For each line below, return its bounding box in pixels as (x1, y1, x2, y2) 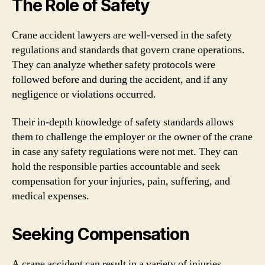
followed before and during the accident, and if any (12, 72, 228, 86)
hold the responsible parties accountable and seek (12, 160, 220, 173)
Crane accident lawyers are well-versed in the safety (12, 28, 232, 42)
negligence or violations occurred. (12, 87, 156, 101)
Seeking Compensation (12, 224, 189, 244)
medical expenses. (12, 189, 89, 203)
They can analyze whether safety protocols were (12, 57, 215, 72)
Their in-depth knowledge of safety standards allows (12, 115, 234, 129)
